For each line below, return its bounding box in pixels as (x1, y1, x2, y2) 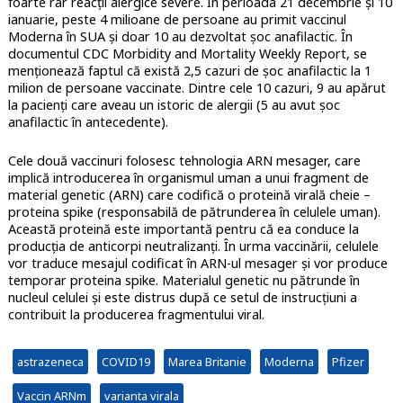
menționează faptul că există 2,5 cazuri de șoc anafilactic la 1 (7, 61, 372, 79)
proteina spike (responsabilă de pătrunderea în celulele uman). (7, 202, 381, 220)
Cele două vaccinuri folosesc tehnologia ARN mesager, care (7, 151, 361, 169)
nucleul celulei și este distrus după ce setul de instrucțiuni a (7, 288, 357, 306)
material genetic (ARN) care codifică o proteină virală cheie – (7, 185, 371, 203)
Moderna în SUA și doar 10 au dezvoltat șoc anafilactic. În (7, 27, 353, 45)
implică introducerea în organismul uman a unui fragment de (7, 168, 369, 186)
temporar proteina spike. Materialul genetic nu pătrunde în (7, 271, 360, 289)
